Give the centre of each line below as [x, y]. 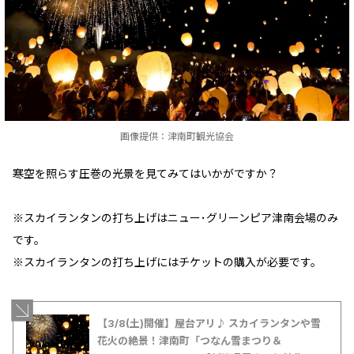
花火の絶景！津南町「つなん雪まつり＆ [190, 341]
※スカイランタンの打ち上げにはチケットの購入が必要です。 [167, 262]
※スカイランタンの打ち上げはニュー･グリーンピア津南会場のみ [175, 218]
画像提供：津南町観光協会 [177, 137]
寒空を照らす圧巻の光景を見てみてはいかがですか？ [145, 174]
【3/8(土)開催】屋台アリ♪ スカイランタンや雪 [209, 324]
